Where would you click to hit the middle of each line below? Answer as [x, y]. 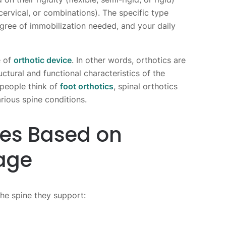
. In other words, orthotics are [129, 60]
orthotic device [43, 60]
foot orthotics [87, 86]
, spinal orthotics [146, 86]
